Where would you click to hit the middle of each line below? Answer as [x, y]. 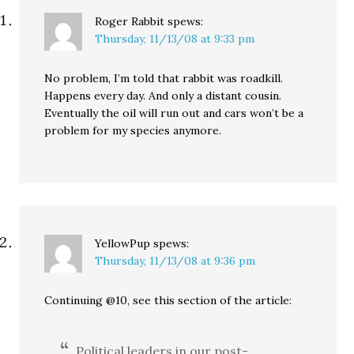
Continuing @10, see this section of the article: [168, 301]
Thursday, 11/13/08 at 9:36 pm [175, 261]
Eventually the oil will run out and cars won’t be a [174, 113]
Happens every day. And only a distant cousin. [163, 96]
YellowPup [123, 244]
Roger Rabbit [130, 22]
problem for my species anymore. [133, 131]
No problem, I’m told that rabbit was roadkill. [164, 79]
